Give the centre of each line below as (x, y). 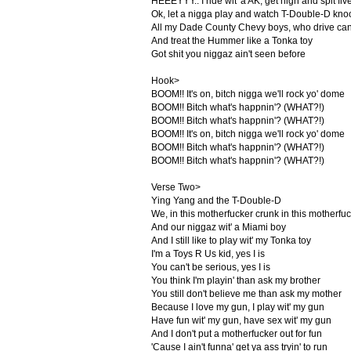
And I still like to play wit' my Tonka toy (231, 241)
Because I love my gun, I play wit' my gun (237, 307)
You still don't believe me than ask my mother (246, 294)
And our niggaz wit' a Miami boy (218, 227)
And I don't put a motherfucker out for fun (236, 334)
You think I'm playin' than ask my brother (235, 280)
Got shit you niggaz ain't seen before (228, 54)
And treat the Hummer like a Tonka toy (232, 41)
